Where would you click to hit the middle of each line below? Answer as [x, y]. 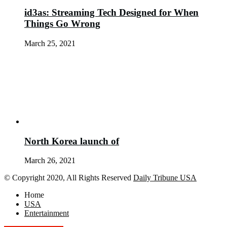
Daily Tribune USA [165, 178]
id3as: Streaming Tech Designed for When [111, 13]
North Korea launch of [72, 141]
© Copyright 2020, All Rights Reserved [69, 178]
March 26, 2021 [50, 161]
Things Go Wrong [62, 24]
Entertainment [47, 213]
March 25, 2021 [50, 44]
